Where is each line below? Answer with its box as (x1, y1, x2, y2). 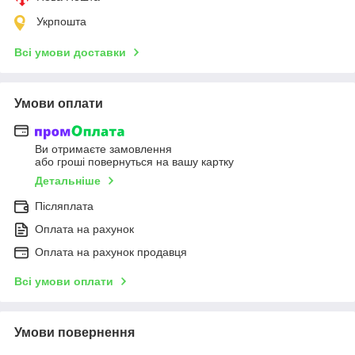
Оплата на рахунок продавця (35, 246, 187, 259)
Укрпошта (36, 15, 86, 29)
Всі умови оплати (14, 275, 113, 288)
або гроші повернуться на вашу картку (35, 155, 234, 169)
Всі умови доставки (14, 46, 126, 59)
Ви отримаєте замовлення (35, 143, 172, 156)
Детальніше (35, 174, 101, 188)
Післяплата (35, 200, 94, 213)
